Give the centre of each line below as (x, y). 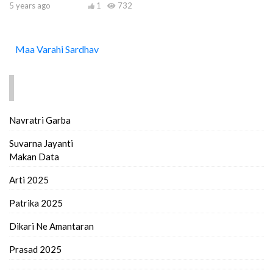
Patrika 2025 (36, 203)
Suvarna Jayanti (41, 143)
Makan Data (34, 156)
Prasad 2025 (35, 249)
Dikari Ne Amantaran (51, 226)
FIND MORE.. (50, 87)
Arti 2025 (29, 179)
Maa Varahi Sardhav (57, 49)
